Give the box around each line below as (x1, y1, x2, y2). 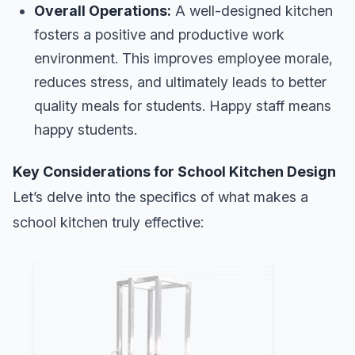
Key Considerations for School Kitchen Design (13, 162, 336, 180)
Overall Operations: (34, 2, 171, 19)
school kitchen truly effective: (13, 213, 204, 231)
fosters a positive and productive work (34, 25, 284, 43)
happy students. (34, 120, 137, 138)
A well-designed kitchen (171, 2, 333, 19)
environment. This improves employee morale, (34, 49, 333, 67)
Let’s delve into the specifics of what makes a (13, 188, 308, 205)
